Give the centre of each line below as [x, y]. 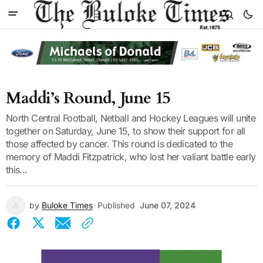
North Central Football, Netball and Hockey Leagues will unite [131, 118]
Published [116, 205]
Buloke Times [67, 205]
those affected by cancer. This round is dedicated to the [119, 144]
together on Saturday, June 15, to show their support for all [126, 131]
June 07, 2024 [168, 205]
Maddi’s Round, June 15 [88, 98]
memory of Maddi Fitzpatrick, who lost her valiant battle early [131, 156]
